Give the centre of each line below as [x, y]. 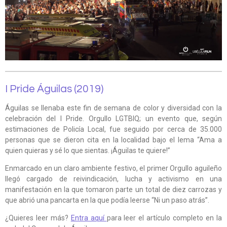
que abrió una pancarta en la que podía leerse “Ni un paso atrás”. [107, 200]
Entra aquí [89, 218]
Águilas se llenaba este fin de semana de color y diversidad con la [113, 108]
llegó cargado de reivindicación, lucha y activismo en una [113, 179]
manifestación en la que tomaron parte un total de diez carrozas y [113, 189]
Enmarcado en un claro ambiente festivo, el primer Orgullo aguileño [113, 168]
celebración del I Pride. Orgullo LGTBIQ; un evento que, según [113, 118]
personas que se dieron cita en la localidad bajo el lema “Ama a [113, 140]
